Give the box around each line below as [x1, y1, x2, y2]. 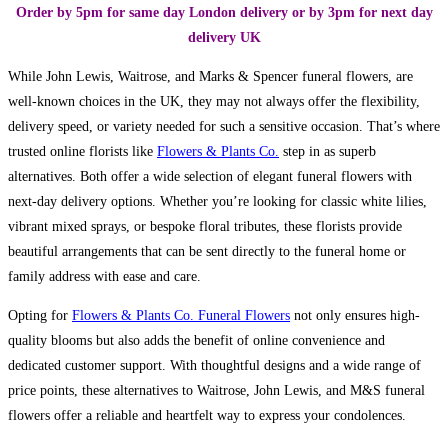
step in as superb [279, 144, 376, 160]
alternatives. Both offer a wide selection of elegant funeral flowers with [8, 169, 412, 185]
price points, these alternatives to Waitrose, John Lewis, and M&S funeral [8, 383, 425, 399]
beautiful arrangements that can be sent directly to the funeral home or [8, 244, 406, 260]
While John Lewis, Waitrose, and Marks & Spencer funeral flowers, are [8, 69, 413, 85]
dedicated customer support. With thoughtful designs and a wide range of [8, 358, 421, 374]
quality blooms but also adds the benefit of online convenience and [8, 333, 385, 349]
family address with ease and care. [8, 269, 201, 285]
